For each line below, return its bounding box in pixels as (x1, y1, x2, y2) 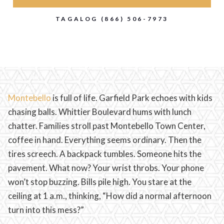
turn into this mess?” (8, 204, 84, 215)
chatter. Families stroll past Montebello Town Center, (8, 120, 205, 131)
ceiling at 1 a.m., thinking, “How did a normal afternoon (8, 190, 211, 201)
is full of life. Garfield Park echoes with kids (51, 92, 212, 103)
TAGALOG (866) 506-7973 (55, 14, 169, 22)
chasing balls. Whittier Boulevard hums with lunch (8, 106, 191, 117)
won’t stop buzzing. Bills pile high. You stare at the (8, 176, 191, 187)
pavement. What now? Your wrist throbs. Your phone (8, 162, 204, 173)
